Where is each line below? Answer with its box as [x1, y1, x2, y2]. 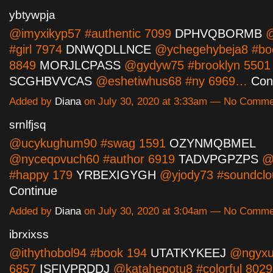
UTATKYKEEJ [151, 246, 226, 260]
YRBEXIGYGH [76, 168, 156, 182]
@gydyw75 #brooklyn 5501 [121, 58, 271, 73]
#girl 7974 [9, 43, 66, 57]
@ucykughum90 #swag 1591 [9, 136, 169, 151]
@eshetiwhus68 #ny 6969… [92, 74, 251, 88]
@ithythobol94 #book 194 [9, 246, 151, 260]
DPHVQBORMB [175, 27, 262, 41]
